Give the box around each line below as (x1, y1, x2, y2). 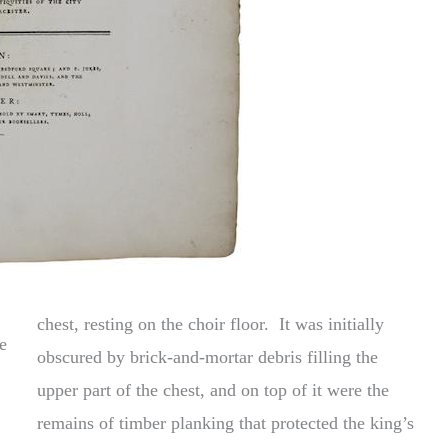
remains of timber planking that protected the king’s (37, 412, 415, 433)
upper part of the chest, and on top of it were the (37, 379, 390, 400)
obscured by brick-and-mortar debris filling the (37, 346, 379, 367)
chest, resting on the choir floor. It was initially (37, 313, 385, 334)
